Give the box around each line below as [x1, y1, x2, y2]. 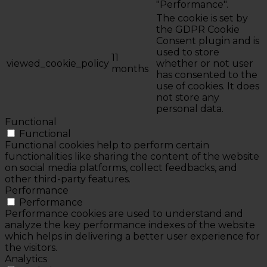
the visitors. [5, 241, 57, 253]
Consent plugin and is [156, 35, 259, 46]
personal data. [156, 103, 223, 114]
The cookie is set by [156, 12, 248, 24]
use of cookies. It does [156, 80, 259, 92]
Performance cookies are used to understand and [5, 207, 243, 219]
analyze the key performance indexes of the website [5, 219, 255, 231]
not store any [156, 91, 219, 103]
